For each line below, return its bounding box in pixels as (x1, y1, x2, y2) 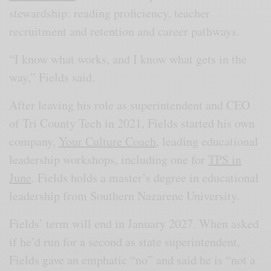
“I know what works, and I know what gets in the (9, 50, 247, 67)
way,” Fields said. (9, 68, 100, 85)
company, (9, 132, 59, 149)
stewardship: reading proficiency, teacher (9, 4, 211, 21)
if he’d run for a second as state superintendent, (9, 233, 241, 250)
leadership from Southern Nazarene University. (9, 187, 240, 204)
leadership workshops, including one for (9, 151, 209, 168)
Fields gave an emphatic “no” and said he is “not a (9, 251, 256, 268)
